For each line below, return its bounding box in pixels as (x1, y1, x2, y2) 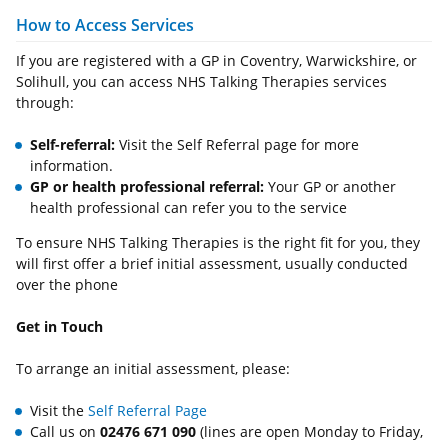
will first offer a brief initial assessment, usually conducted (16, 254, 408, 274)
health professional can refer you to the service (30, 198, 347, 218)
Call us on (30, 422, 100, 442)
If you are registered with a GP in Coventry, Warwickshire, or (16, 51, 417, 71)
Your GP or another (264, 177, 396, 197)
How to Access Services (16, 14, 194, 37)
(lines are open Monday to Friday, (196, 422, 423, 442)
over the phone (16, 275, 118, 295)
